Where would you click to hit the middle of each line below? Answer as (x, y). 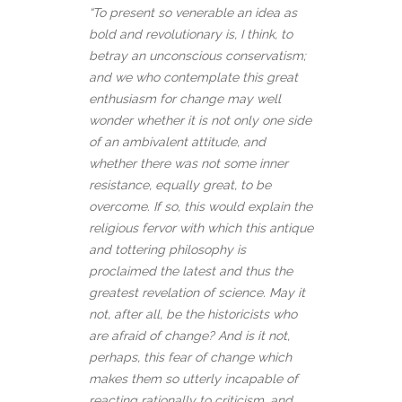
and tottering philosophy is (167, 250)
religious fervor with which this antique (201, 228)
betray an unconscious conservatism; (197, 56)
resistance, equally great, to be (180, 185)
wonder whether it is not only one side (200, 121)
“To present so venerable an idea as (193, 13)
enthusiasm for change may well (185, 99)
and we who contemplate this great (193, 78)
